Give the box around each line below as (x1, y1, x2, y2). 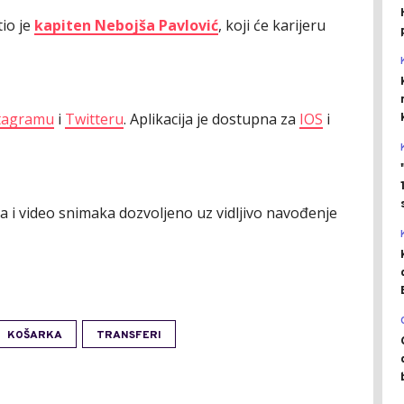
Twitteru (65, 108, 124, 129)
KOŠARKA (7, 327, 62, 343)
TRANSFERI (96, 327, 161, 343)
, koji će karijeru (218, 14, 326, 35)
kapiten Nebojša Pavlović (34, 14, 218, 35)
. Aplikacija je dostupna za (124, 108, 299, 129)
